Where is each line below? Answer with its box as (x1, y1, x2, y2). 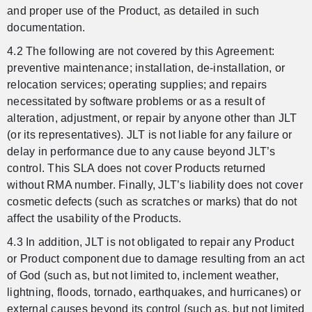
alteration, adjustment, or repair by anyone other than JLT (7, 112, 297, 125)
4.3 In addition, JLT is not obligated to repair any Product (7, 236, 294, 249)
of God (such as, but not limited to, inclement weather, (7, 270, 279, 282)
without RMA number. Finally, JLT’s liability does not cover (7, 179, 303, 192)
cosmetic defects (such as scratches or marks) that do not (7, 196, 297, 208)
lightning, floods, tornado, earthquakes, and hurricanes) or (7, 286, 301, 299)
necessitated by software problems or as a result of (7, 95, 265, 108)
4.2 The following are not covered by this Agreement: (7, 45, 274, 58)
